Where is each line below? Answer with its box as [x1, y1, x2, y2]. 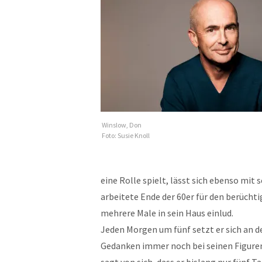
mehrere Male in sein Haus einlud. [101, 207, 233, 219]
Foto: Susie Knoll [102, 131, 150, 140]
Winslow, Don [102, 120, 142, 129]
